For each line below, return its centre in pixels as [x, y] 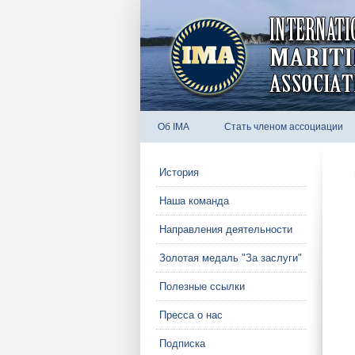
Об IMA [174, 127]
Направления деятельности [226, 229]
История [179, 172]
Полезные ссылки [202, 286]
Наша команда [194, 201]
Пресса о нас [191, 315]
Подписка [182, 344]
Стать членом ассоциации [284, 127]
